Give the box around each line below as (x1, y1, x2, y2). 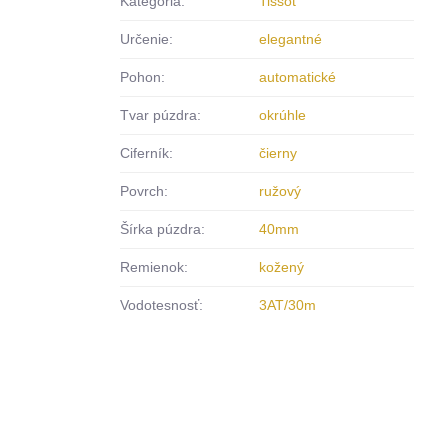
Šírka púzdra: (120, 221, 206, 237)
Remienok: (120, 259, 189, 275)
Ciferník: (120, 145, 174, 161)
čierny (259, 145, 298, 161)
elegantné (259, 31, 323, 47)
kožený (259, 259, 305, 275)
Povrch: (120, 183, 169, 199)
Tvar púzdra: (120, 107, 202, 123)
